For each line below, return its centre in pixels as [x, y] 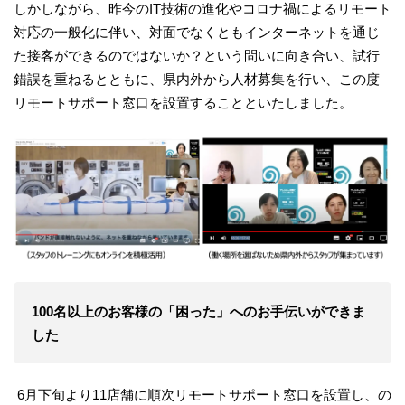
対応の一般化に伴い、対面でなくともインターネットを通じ [197, 32]
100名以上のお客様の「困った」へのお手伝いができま [198, 311]
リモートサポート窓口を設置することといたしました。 [183, 102]
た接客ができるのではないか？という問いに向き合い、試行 [197, 55]
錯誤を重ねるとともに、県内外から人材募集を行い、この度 [197, 79]
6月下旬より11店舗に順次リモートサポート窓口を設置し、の [202, 395]
